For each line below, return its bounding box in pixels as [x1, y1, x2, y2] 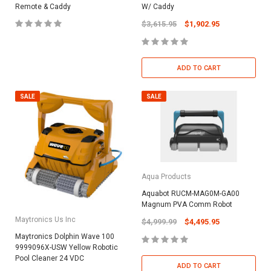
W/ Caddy [142, 2, 174, 11]
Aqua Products [142, 172, 191, 181]
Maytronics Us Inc [15, 215, 76, 224]
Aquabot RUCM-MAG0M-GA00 [142, 189, 240, 198]
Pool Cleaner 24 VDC [15, 253, 84, 263]
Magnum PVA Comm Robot [142, 200, 232, 209]
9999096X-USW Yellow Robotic [15, 243, 118, 252]
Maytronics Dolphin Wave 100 [15, 232, 114, 241]
